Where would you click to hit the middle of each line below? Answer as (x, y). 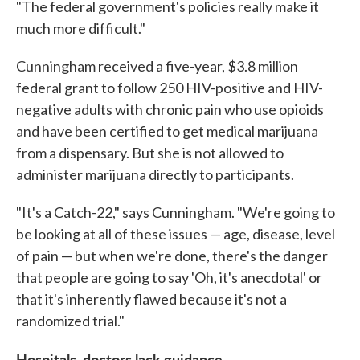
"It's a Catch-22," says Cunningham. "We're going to (176, 212)
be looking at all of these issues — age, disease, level (176, 233)
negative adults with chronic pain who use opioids (170, 109)
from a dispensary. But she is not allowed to (150, 152)
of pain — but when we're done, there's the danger (172, 255)
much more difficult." (81, 28)
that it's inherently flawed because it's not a (151, 299)
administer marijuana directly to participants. (155, 174)
